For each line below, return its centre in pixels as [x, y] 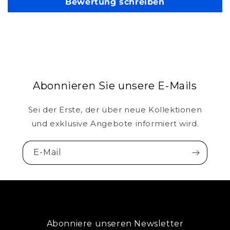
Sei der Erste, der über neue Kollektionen [115, 110]
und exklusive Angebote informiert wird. [115, 124]
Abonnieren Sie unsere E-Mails [115, 86]
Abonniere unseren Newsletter [115, 224]
